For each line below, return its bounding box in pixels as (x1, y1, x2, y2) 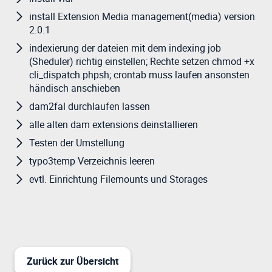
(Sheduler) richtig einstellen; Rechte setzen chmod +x (29, 55, 254, 69)
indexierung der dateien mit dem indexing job (29, 41, 221, 55)
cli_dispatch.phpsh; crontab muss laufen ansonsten (29, 68, 250, 82)
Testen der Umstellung (29, 136, 124, 150)
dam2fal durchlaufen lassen (29, 100, 150, 114)
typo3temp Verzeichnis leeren (29, 154, 155, 168)
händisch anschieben (29, 81, 120, 95)
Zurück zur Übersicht (27, 254, 118, 268)
